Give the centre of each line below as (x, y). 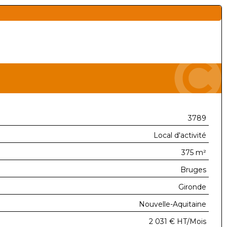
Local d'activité (180, 135)
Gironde (192, 187)
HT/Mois (192, 221)
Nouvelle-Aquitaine (173, 204)
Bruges (193, 170)
